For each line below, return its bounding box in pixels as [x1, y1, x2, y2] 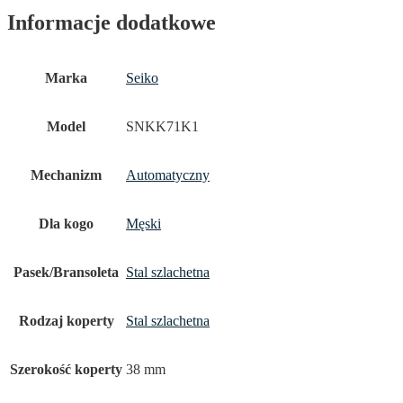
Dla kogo [39, 216, 94, 232]
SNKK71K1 [126, 119, 199, 135]
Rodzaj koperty [18, 313, 114, 329]
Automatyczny [126, 167, 210, 184]
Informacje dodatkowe [7, 11, 216, 35]
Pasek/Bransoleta [13, 264, 119, 281]
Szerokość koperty [10, 362, 122, 378]
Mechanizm [31, 167, 102, 184]
